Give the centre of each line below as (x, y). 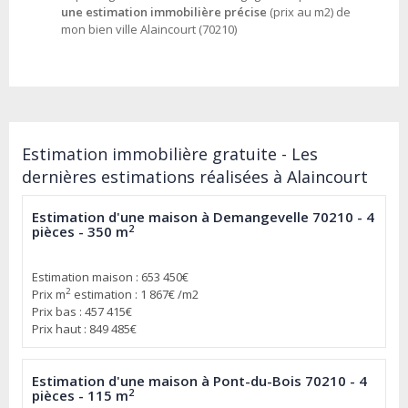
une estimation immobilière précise (164, 12)
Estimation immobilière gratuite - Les (170, 154)
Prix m (49, 295)
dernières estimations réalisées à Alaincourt (195, 177)
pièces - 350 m (80, 232)
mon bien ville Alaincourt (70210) (149, 30)
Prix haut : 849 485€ (84, 329)
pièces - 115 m (80, 396)
